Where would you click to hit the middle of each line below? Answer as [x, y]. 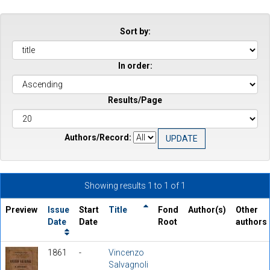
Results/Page [135, 100]
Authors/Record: [98, 138]
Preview [21, 209]
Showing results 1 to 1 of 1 [135, 185]
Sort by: [135, 31]
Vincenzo [126, 252]
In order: [135, 65]
